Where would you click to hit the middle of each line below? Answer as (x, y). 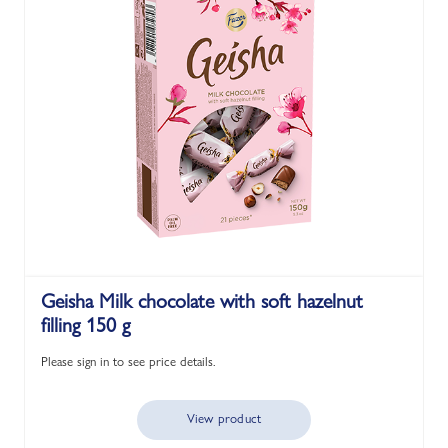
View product (224, 418)
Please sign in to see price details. (128, 361)
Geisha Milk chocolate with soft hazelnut (202, 301)
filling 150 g (85, 325)
